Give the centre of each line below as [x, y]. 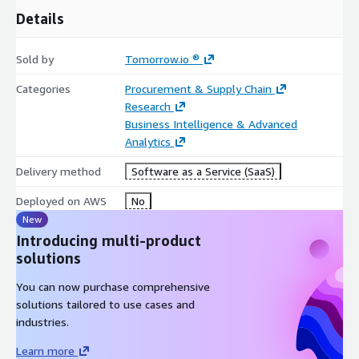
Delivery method [58, 171]
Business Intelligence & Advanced [211, 123]
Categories [43, 88]
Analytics [147, 141]
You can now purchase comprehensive [113, 286]
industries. [42, 321]
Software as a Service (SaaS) [203, 171]
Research [147, 106]
